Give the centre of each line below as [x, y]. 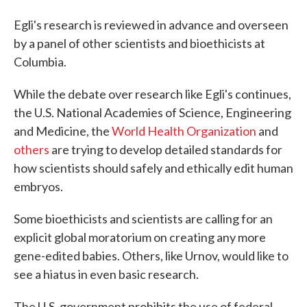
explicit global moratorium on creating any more [140, 237]
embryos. [38, 186]
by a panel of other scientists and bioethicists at [139, 43]
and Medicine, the [63, 131]
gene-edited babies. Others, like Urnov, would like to [151, 256]
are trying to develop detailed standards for [167, 149]
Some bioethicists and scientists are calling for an [143, 219]
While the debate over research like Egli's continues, [152, 94]
